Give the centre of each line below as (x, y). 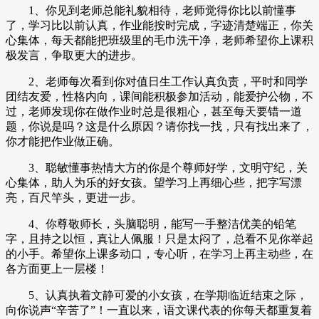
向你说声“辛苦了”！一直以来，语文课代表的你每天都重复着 (159, 310)
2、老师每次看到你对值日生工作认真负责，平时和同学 (157, 82)
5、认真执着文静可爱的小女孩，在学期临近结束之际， (157, 296)
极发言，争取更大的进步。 (74, 56)
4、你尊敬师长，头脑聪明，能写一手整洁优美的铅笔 (151, 224)
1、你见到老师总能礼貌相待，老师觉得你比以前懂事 (151, 11)
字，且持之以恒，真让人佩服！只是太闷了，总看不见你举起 (159, 239)
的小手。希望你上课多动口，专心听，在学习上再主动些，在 (159, 254)
